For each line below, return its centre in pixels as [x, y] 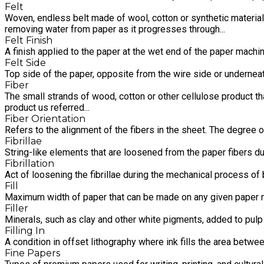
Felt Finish [29, 41]
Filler [16, 209]
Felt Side [25, 63]
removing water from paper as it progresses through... [115, 29]
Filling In [25, 231]
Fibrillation [29, 164]
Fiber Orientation [45, 119]
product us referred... [47, 108]
